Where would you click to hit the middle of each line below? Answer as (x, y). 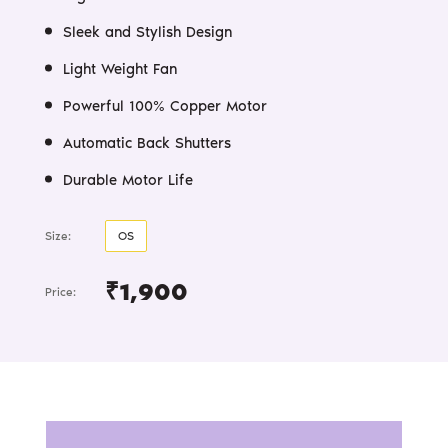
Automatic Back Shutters (147, 142)
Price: (60, 291)
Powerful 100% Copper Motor (165, 105)
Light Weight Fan (120, 68)
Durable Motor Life (128, 179)
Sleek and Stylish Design (147, 31)
